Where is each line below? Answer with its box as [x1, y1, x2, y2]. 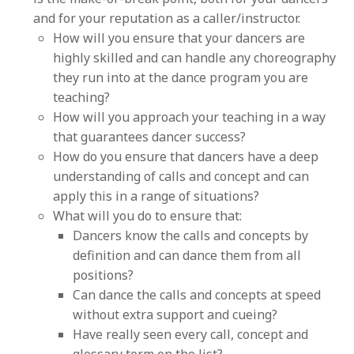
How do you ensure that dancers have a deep [53, 147, 319, 165]
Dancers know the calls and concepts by [73, 226, 309, 244]
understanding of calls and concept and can [53, 167, 310, 185]
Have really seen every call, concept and [73, 325, 309, 343]
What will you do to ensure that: [53, 206, 243, 224]
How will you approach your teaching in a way [53, 107, 326, 126]
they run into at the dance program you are [53, 68, 309, 86]
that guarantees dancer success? [53, 127, 247, 145]
